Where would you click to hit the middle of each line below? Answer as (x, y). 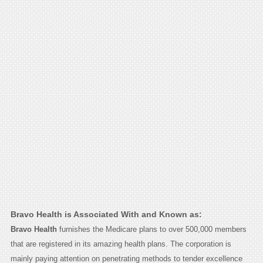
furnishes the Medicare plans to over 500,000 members (151, 230)
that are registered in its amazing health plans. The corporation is (121, 244)
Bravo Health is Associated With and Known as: (106, 215)
